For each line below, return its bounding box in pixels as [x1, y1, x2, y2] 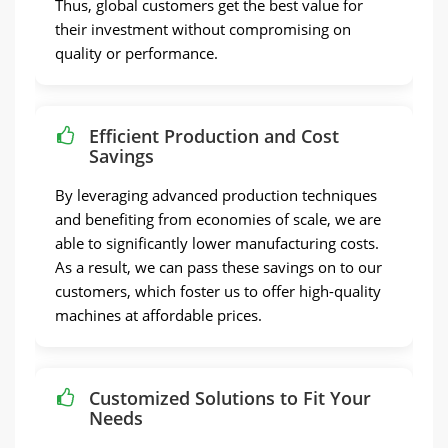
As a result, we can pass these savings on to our [55, 257, 382, 277]
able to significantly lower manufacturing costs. [55, 233, 379, 253]
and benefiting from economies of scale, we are [55, 209, 381, 229]
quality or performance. [55, 43, 218, 63]
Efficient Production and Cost [89, 124, 339, 148]
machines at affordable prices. [55, 305, 262, 325]
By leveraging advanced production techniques [55, 185, 377, 205]
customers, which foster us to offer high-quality [55, 281, 381, 301]
